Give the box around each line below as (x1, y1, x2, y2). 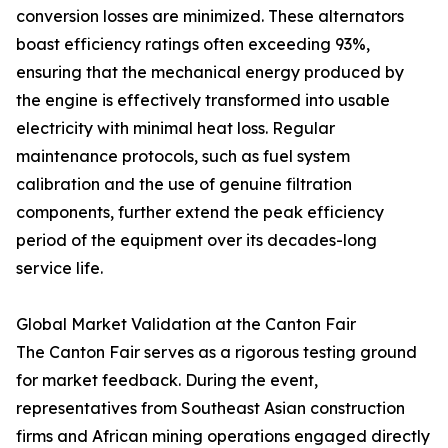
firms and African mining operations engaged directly (16, 426, 430, 446)
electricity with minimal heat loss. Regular (16, 118, 335, 138)
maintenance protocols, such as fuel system (16, 146, 350, 166)
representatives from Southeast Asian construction (16, 398, 405, 418)
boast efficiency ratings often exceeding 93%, (16, 34, 370, 54)
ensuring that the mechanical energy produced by (16, 62, 404, 82)
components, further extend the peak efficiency (16, 202, 384, 222)
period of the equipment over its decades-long (16, 230, 377, 250)
